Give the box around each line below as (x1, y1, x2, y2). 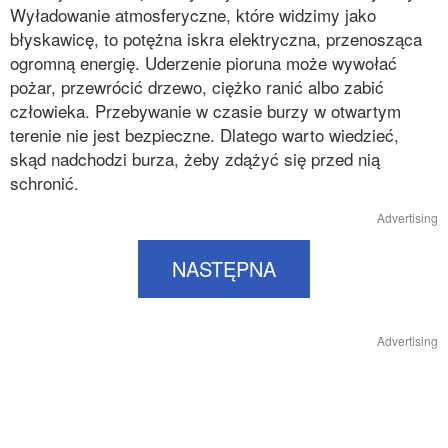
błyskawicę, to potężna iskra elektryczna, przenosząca (10, 26, 422, 51)
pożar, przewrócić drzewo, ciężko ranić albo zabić (10, 74, 384, 99)
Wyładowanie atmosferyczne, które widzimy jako (10, 2, 376, 27)
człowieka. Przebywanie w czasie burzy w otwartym (10, 98, 401, 123)
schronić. (10, 170, 79, 195)
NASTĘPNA (172, 254, 276, 283)
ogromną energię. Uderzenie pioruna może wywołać (10, 50, 397, 75)
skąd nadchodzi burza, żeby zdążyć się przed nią (10, 146, 380, 171)
